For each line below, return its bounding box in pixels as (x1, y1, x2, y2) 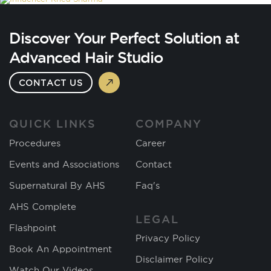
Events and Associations (9, 158, 119, 169)
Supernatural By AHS (9, 180, 105, 191)
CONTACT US (19, 77, 83, 88)
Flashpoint (9, 222, 56, 233)
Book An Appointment (9, 243, 112, 254)
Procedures (9, 137, 60, 148)
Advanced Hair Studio (9, 48, 163, 66)
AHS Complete (9, 201, 76, 212)
